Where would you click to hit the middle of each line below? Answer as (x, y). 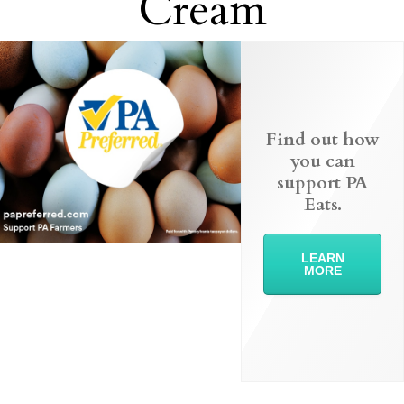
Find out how (322, 140)
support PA (323, 183)
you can (322, 161)
